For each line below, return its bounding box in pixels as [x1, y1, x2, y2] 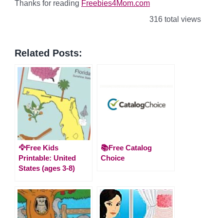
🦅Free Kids [18, 143, 58, 152]
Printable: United [18, 153, 76, 162]
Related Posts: [15, 47, 82, 58]
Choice [101, 153, 125, 162]
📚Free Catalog [101, 143, 152, 152]
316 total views [147, 15, 201, 23]
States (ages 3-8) [18, 163, 75, 172]
